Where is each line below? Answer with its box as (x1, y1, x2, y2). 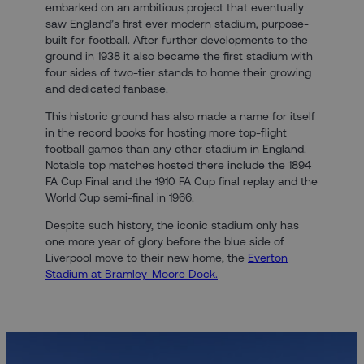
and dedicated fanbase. (45, 82, 168, 96)
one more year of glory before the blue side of (45, 235, 284, 249)
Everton (248, 251, 288, 265)
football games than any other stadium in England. (45, 142, 306, 156)
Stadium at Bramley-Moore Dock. (45, 267, 218, 281)
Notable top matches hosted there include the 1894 (45, 158, 311, 172)
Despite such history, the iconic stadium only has (45, 219, 299, 232)
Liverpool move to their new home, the (45, 251, 248, 265)
